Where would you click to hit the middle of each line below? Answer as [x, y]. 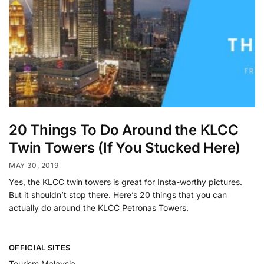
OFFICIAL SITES [40, 247]
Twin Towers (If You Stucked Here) [125, 148]
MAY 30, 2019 [34, 165]
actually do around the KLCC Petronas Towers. [99, 207]
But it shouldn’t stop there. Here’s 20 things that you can [118, 194]
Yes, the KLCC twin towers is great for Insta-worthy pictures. [126, 181]
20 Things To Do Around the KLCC [124, 130]
